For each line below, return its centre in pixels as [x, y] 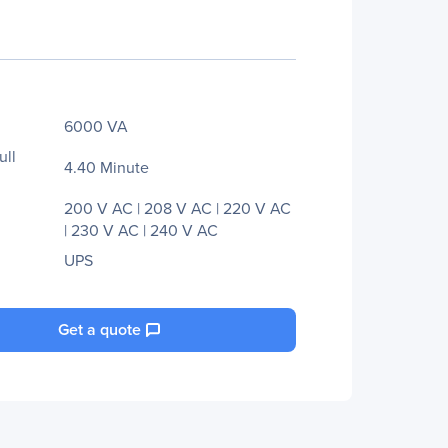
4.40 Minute [106, 167]
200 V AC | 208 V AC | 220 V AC [177, 208]
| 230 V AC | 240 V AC [141, 230]
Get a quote [99, 329]
